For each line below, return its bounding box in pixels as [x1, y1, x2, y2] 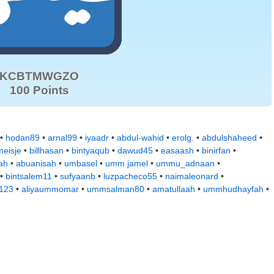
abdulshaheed [202, 133, 257, 143]
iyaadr [85, 133, 109, 143]
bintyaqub [72, 146, 109, 155]
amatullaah [152, 184, 195, 194]
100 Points [9, 84, 69, 97]
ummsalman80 [87, 184, 144, 194]
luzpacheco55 [103, 171, 157, 181]
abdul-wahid [117, 133, 164, 143]
